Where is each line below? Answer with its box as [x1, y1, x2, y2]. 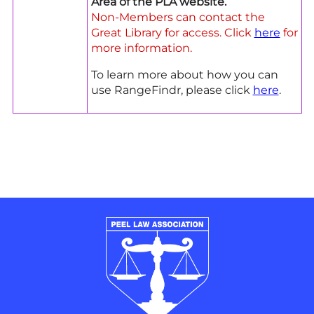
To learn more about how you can [90, 67, 278, 81]
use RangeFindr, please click [90, 83, 253, 97]
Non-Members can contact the [90, 10, 265, 24]
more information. [90, 41, 192, 55]
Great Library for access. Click [90, 25, 254, 39]
